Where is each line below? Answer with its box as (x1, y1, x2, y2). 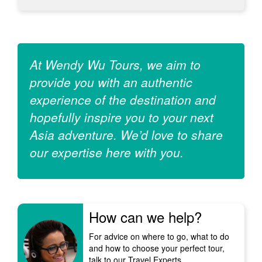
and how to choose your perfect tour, (88, 242, 225, 254)
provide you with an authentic (30, 73, 192, 91)
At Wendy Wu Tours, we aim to (30, 55, 201, 73)
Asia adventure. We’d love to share (30, 125, 223, 143)
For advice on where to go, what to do (88, 230, 229, 242)
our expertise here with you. (30, 143, 184, 161)
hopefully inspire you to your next (30, 108, 213, 126)
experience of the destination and (30, 90, 216, 108)
